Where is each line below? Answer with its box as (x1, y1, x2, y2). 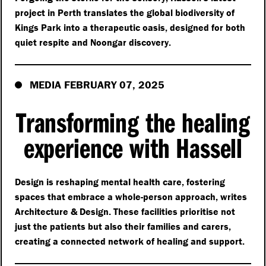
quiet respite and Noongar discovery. (15, 36, 172, 49)
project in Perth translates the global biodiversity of (15, 7, 235, 19)
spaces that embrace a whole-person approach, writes (15, 191, 248, 203)
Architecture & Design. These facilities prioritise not (15, 205, 236, 218)
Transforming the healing (15, 104, 251, 140)
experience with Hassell (23, 130, 243, 166)
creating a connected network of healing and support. (15, 235, 245, 248)
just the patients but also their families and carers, (15, 220, 232, 233)
